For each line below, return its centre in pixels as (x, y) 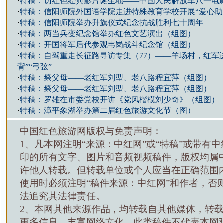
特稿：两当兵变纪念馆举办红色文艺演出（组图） (107, 34)
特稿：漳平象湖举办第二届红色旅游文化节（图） (107, 110)
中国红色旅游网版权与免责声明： (91, 131)
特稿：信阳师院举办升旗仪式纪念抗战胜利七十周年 (111, 23)
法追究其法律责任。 (62, 196)
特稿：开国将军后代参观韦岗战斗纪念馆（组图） (107, 45)
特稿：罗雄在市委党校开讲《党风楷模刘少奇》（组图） (119, 99)
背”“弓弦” (34, 66)
